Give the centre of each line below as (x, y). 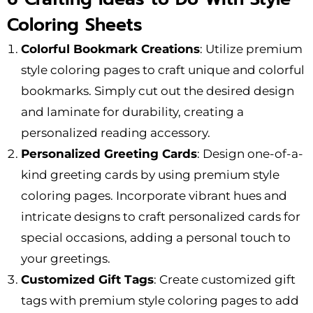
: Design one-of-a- (250, 154)
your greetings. (66, 259)
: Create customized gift (225, 280)
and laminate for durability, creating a (132, 112)
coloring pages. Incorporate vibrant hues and (154, 196)
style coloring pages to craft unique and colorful (163, 70)
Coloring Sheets (75, 26)
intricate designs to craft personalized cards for (161, 217)
